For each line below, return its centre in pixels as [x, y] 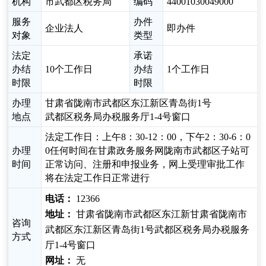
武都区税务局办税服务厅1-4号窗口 [118, 117]
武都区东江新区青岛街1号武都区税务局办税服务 [148, 230]
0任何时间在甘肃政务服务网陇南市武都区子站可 [148, 151]
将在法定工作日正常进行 [98, 178]
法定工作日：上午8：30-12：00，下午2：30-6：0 [148, 137]
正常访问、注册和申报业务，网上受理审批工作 [145, 164]
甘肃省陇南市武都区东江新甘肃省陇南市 [161, 214]
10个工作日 [69, 69]
